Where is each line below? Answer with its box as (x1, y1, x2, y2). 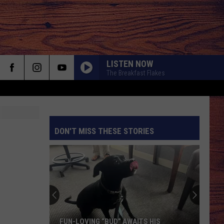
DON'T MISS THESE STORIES (54, 126, 154, 136)
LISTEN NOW (106, 58, 153, 69)
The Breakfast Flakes (106, 68, 165, 77)
